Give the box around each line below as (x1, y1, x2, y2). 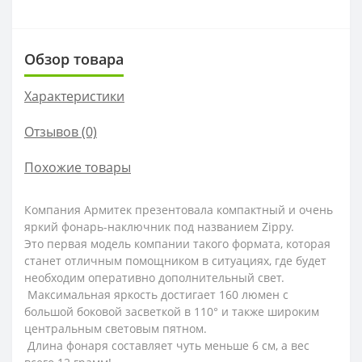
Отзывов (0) (24, 123, 97, 141)
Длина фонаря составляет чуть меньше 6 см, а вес (24, 338, 309, 353)
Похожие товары (24, 158, 131, 176)
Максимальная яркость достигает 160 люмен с (24, 287, 288, 302)
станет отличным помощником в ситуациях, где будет (24, 253, 326, 268)
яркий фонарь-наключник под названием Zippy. (24, 219, 294, 234)
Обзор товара (24, 49, 124, 69)
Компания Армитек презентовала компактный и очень (24, 202, 333, 217)
